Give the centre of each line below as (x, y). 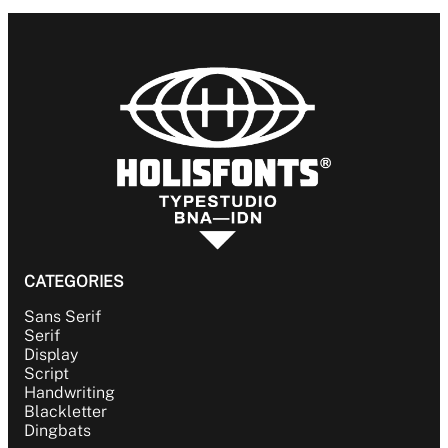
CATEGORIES (74, 281)
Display (51, 354)
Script (46, 373)
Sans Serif (62, 316)
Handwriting (69, 392)
